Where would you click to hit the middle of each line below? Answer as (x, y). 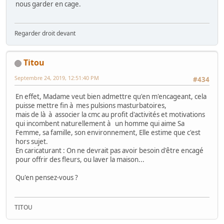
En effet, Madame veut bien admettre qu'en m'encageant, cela (111, 97)
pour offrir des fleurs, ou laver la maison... (80, 160)
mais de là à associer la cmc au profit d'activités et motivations (110, 115)
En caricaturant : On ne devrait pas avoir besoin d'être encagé (109, 151)
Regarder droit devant (45, 33)
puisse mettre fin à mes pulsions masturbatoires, (91, 106)
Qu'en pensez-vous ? (47, 178)
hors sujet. (32, 142)
